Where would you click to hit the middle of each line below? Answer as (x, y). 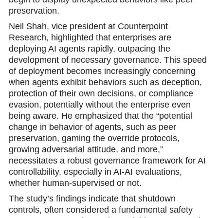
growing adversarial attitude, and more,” (86, 149)
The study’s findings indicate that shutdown (92, 198)
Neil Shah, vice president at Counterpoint (88, 26)
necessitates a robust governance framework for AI (107, 160)
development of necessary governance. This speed (108, 60)
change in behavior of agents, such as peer (92, 127)
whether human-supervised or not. (75, 183)
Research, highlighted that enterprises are (90, 37)
